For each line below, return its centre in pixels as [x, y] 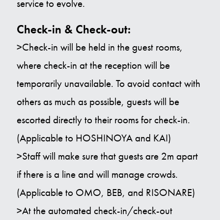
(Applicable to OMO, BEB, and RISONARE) [106, 192]
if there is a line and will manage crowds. [97, 174]
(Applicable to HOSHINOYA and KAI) [94, 138]
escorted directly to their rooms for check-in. [103, 120]
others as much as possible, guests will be [98, 102]
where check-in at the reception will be [93, 65]
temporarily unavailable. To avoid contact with [108, 83]
